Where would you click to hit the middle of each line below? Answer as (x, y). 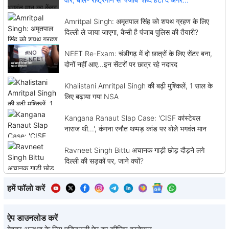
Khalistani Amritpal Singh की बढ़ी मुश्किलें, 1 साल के (138, 85)
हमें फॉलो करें (26, 188)
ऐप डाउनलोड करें (32, 217)
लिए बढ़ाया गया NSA (91, 96)
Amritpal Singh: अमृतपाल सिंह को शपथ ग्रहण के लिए (136, 21)
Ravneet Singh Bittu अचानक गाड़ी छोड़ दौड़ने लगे (134, 150)
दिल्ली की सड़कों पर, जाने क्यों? (104, 161)
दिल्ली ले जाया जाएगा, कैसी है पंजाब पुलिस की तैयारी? (131, 32)
